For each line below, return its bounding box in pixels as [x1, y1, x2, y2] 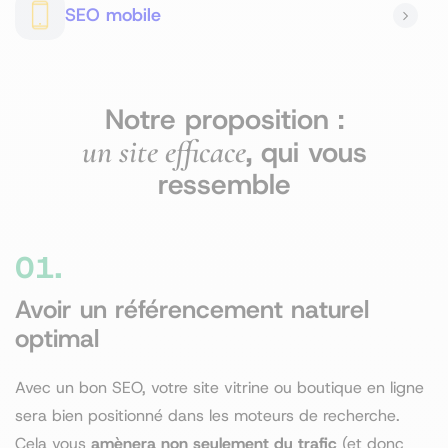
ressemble [157, 166, 291, 203]
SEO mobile [65, 2, 161, 27]
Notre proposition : [104, 101, 344, 138]
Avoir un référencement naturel [15, 293, 369, 326]
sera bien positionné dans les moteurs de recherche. [15, 405, 400, 426]
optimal [15, 322, 99, 355]
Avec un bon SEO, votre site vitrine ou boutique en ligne [15, 377, 424, 398]
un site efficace [81, 133, 246, 171]
